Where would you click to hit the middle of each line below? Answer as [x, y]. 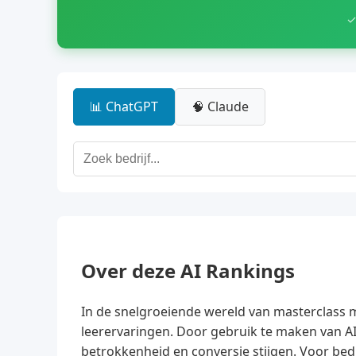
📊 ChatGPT [124, 106]
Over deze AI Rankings [188, 270]
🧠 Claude [220, 106]
